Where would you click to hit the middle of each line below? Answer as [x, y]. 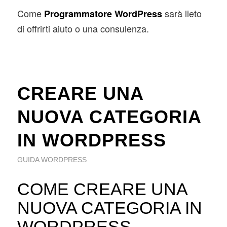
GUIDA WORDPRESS [52, 159]
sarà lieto [182, 13]
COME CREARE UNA [102, 189]
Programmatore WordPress [103, 14]
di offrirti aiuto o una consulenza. [83, 29]
